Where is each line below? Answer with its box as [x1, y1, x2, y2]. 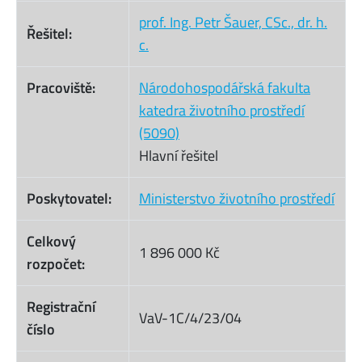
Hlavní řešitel [139, 145, 218, 167]
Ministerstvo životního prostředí [139, 187, 335, 210]
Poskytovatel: [27, 187, 112, 210]
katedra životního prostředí [139, 99, 305, 122]
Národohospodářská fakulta [139, 77, 310, 99]
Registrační [27, 296, 95, 318]
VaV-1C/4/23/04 [139, 307, 242, 330]
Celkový [27, 230, 76, 253]
